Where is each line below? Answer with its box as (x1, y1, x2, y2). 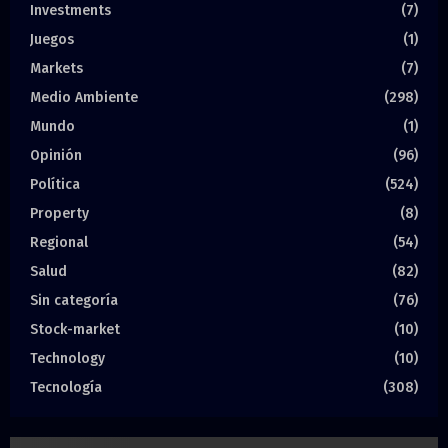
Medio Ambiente (30, 89, 138, 107)
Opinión (30, 147, 82, 165)
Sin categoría (30, 292, 118, 310)
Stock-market (30, 321, 120, 339)
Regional (30, 234, 88, 252)
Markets (30, 60, 83, 78)
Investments (30, 2, 111, 20)
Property (30, 205, 89, 223)
